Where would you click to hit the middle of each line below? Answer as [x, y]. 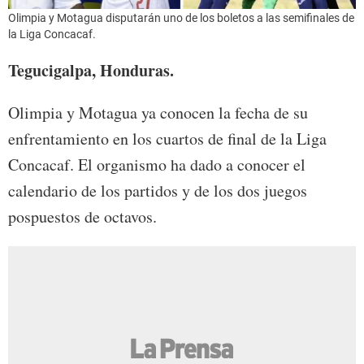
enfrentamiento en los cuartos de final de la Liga [167, 139]
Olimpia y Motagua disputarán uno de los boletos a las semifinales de [181, 18]
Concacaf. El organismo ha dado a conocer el [157, 165]
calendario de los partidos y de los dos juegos [158, 191]
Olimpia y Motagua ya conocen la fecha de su [158, 113]
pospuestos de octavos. [82, 217]
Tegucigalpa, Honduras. [91, 71]
